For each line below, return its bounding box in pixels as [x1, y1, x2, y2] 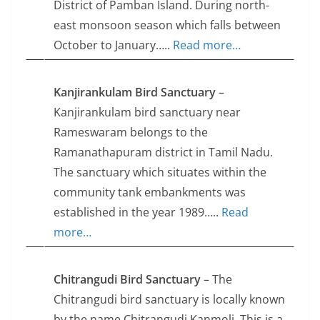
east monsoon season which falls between [54, 17, 281, 34]
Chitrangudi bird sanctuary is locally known [54, 291, 285, 308]
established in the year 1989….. [54, 204, 221, 221]
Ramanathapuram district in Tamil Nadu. [54, 144, 273, 161]
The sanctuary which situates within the [54, 164, 266, 181]
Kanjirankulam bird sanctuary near [54, 104, 241, 121]
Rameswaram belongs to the [54, 124, 208, 141]
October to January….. [54, 37, 173, 54]
